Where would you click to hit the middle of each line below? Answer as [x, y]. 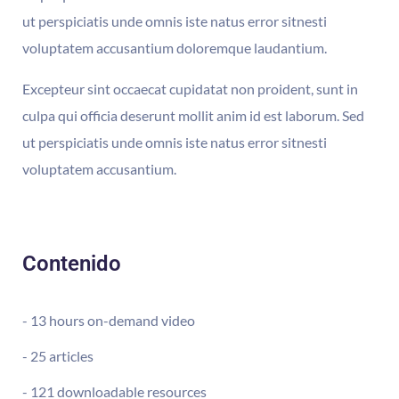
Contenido [72, 264]
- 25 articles [58, 356]
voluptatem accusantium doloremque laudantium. [175, 48]
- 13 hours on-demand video [109, 321]
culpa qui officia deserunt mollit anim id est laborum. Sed [193, 116]
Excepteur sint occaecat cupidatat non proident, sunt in [190, 89]
